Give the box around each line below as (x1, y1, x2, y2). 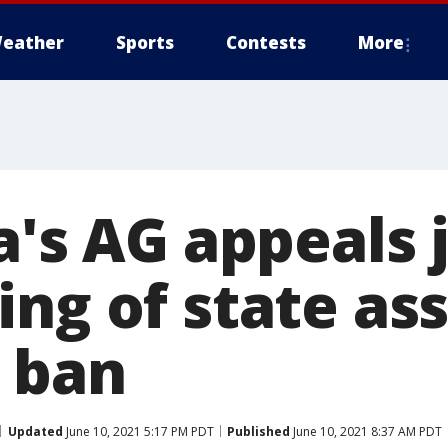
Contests (226, 31, 306, 54)
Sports (116, 31, 174, 54)
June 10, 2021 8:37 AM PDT (290, 422, 442, 440)
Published (227, 422, 290, 440)
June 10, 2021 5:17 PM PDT (63, 422, 214, 440)
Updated (8, 422, 63, 440)
